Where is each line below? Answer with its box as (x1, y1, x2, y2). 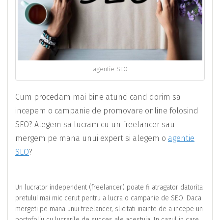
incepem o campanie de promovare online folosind (15, 106, 198, 115)
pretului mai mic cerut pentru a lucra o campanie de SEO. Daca (15, 193, 201, 202)
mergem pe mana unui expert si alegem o (15, 133, 168, 143)
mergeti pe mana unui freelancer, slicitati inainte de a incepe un (15, 204, 203, 213)
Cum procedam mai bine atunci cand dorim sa (15, 92, 181, 102)
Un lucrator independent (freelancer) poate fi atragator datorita (15, 183, 203, 192)
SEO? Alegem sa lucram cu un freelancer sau (15, 119, 175, 129)
